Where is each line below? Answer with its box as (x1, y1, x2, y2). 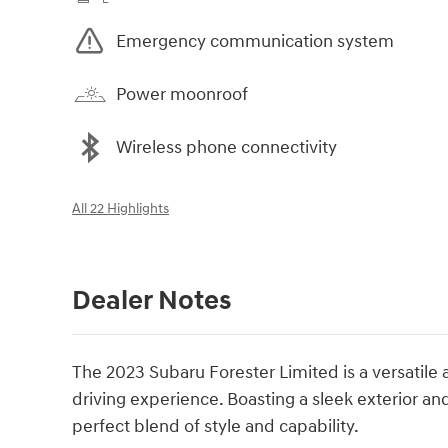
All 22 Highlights (72, 201, 169, 218)
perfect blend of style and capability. (72, 415, 359, 439)
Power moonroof (116, 82, 248, 106)
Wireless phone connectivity (116, 135, 337, 159)
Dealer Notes (72, 284, 231, 319)
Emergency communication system (116, 29, 394, 53)
